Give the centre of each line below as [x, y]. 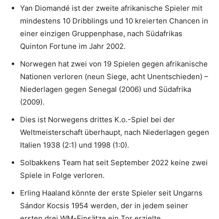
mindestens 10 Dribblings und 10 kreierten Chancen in [114, 21]
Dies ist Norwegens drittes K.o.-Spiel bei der [98, 120]
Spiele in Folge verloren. [62, 175]
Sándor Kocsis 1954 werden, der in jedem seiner [104, 206]
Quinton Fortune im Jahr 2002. [73, 46]
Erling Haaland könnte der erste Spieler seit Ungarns [111, 193]
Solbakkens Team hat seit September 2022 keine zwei [114, 163]
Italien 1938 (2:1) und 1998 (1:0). [75, 145]
